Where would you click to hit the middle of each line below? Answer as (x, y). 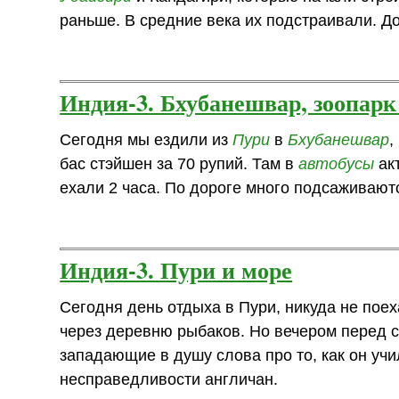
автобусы (337, 163)
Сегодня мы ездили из (147, 139)
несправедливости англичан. (169, 379)
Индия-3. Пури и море (176, 269)
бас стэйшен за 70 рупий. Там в (179, 163)
